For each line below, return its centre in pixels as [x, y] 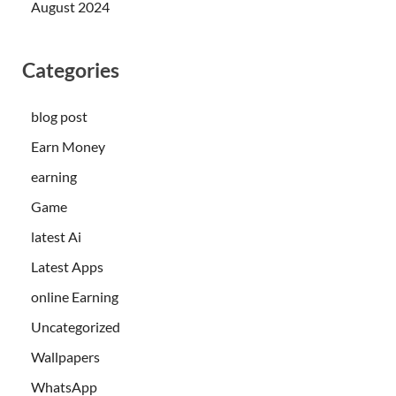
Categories [71, 70]
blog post [59, 116]
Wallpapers [65, 356]
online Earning [75, 296]
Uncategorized [76, 326]
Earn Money [68, 146]
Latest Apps [67, 266]
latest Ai [56, 236]
